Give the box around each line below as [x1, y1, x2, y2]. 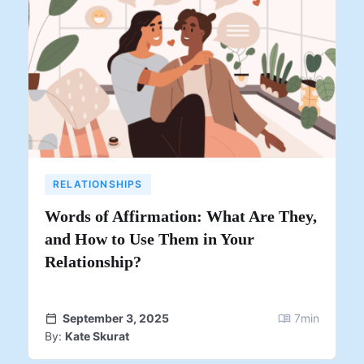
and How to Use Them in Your [45, 229, 254, 248]
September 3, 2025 [63, 310, 169, 325]
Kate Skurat [65, 328, 129, 343]
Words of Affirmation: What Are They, [45, 206, 317, 225]
